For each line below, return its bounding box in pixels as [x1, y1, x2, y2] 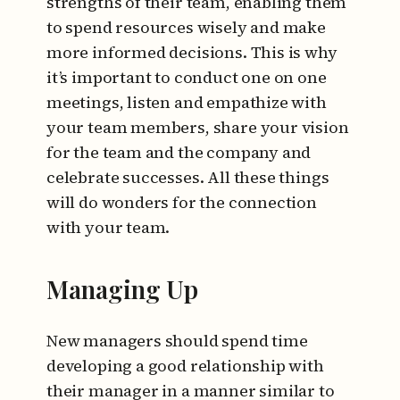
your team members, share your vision [46, 116, 349, 138]
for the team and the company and [46, 141, 312, 163]
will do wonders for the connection [46, 191, 317, 213]
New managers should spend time [46, 329, 308, 352]
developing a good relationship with [46, 354, 324, 377]
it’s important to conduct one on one [46, 66, 327, 88]
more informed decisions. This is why [46, 41, 337, 63]
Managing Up [46, 272, 198, 305]
